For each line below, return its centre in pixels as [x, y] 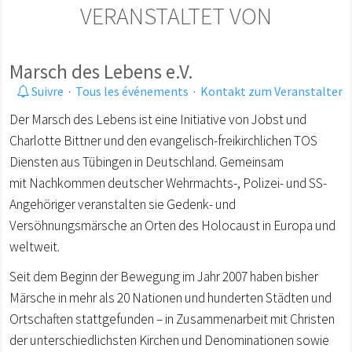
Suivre [46, 91]
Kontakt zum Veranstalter [271, 91]
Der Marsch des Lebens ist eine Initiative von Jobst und [158, 119]
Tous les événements [132, 91]
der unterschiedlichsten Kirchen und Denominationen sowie [169, 340]
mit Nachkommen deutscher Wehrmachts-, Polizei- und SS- [168, 183]
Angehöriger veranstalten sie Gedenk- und [123, 204]
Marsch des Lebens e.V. [101, 71]
